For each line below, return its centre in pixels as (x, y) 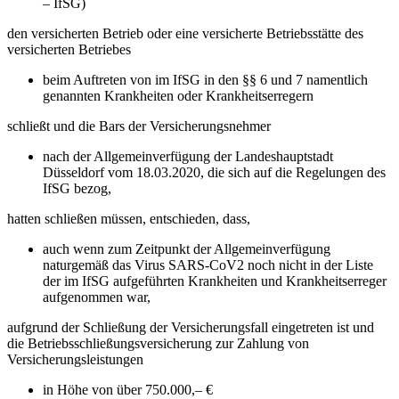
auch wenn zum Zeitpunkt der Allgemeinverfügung (187, 248)
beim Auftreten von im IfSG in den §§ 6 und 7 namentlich (205, 79)
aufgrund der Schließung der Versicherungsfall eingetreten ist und (191, 327)
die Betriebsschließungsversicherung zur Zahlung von (158, 343)
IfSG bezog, (79, 188)
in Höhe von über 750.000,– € (130, 389)
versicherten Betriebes (71, 49)
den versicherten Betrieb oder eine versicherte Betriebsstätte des (185, 33)
